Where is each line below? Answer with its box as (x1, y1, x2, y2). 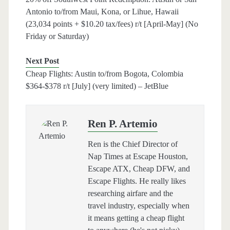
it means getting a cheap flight (87, 214, 184, 223)
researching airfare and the (87, 189, 173, 198)
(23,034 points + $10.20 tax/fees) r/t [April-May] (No (25, 20, 198, 29)
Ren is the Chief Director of (87, 140, 178, 149)
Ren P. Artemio (87, 118, 158, 130)
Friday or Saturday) (25, 32, 89, 41)
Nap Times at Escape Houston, (87, 152, 188, 161)
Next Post (25, 56, 59, 66)
